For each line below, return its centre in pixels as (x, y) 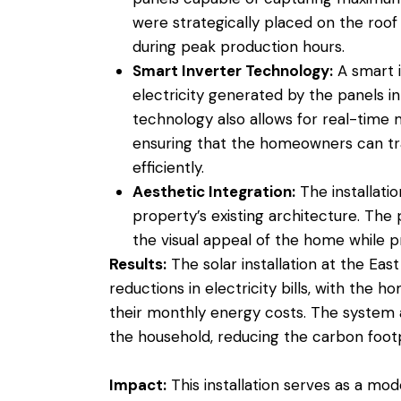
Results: (138, 264)
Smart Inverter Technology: (232, 70)
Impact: (138, 384)
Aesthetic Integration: (213, 191)
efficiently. (168, 167)
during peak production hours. (238, 46)
